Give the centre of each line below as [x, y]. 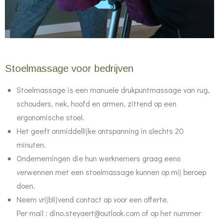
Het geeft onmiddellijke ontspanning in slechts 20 [100, 131]
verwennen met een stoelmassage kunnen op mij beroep [111, 172]
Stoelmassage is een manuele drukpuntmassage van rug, [113, 90]
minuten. [31, 144]
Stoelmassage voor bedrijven [69, 68]
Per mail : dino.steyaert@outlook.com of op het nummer [109, 213]
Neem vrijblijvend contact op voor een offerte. [93, 199]
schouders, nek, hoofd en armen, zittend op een [97, 103]
